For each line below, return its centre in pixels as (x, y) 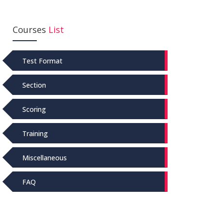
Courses (31, 29)
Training (35, 133)
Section (34, 85)
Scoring (34, 109)
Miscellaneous (45, 157)
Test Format (42, 61)
